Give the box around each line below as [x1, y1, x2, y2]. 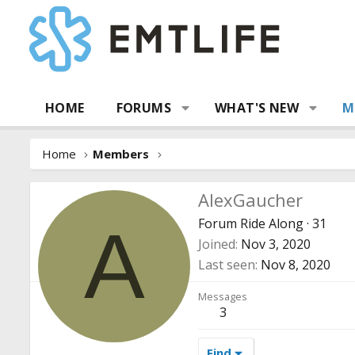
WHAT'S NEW [215, 99, 300, 116]
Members [93, 146, 150, 162]
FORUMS [116, 99, 172, 116]
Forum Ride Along [198, 214, 303, 232]
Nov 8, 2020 [261, 255, 330, 273]
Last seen [198, 255, 255, 273]
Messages [198, 288, 247, 303]
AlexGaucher [198, 187, 303, 212]
